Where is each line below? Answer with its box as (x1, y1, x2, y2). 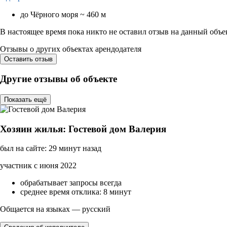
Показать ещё (4, 95, 47, 103)
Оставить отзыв (4, 55, 53, 63)
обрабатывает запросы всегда (20, 178, 122, 187)
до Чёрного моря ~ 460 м (20, 10, 106, 19)
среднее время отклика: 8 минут (20, 187, 131, 197)
